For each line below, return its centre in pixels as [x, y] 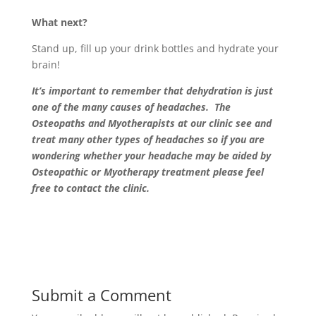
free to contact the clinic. [93, 188]
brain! [45, 65]
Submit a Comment [101, 295]
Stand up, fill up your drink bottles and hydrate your [155, 48]
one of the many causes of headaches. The [131, 107]
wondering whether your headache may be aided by [151, 156]
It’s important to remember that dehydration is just [152, 91]
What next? [59, 22]
